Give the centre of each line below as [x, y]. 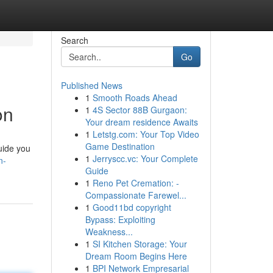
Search [74, 40]
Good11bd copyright [132, 207]
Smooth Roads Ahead [135, 97]
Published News [91, 85]
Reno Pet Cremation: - [136, 183]
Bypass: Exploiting [120, 219]
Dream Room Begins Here [136, 256]
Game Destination [120, 146]
